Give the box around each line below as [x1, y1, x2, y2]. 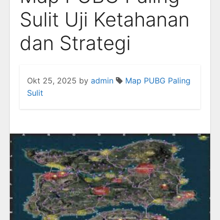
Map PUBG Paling [125, 76, 191, 85]
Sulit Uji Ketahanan [20, 7, 190, 31]
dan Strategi [20, 31, 131, 55]
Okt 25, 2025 [27, 76, 77, 85]
